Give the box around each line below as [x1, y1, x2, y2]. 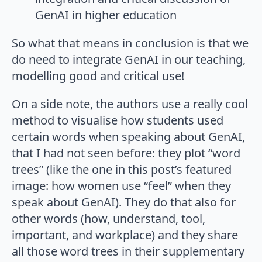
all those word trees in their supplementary [12, 243, 244, 259]
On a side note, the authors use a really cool [12, 95, 248, 112]
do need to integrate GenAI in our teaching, [12, 51, 246, 67]
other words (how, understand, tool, [12, 210, 205, 226]
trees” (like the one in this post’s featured [12, 161, 232, 177]
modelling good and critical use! [12, 67, 184, 84]
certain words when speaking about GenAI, [12, 128, 245, 144]
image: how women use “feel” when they [12, 177, 231, 194]
